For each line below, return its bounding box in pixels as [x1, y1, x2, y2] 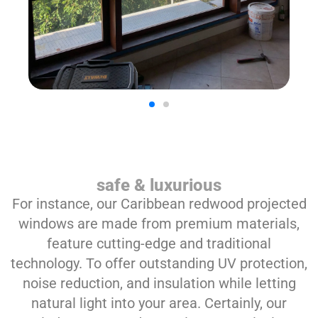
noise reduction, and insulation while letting [22, 274, 296, 292]
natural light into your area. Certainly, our [31, 294, 287, 312]
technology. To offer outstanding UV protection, [11, 254, 307, 272]
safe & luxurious [97, 175, 221, 195]
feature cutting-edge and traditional [47, 234, 271, 252]
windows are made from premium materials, [18, 214, 300, 232]
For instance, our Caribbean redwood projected [11, 194, 307, 212]
